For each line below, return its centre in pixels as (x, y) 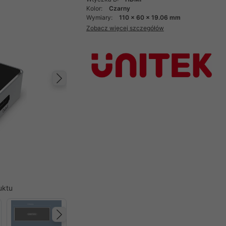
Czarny (119, 8)
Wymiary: (100, 17)
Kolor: (95, 8)
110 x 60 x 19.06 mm (150, 17)
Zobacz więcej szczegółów (125, 28)
